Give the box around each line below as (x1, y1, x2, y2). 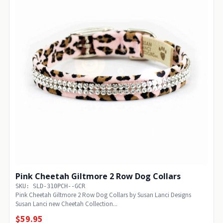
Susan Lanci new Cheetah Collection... (15, 199, 117, 208)
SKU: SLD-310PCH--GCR (15, 182, 85, 190)
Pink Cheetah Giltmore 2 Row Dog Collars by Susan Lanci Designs (15, 190, 191, 199)
